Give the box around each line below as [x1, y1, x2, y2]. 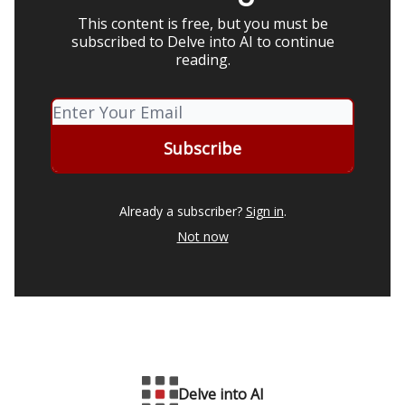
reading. [174, 50, 231, 71]
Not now [176, 228, 229, 246]
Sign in [245, 202, 284, 221]
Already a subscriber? [118, 202, 242, 221]
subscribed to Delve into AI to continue [71, 32, 334, 52]
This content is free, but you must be [77, 14, 328, 34]
